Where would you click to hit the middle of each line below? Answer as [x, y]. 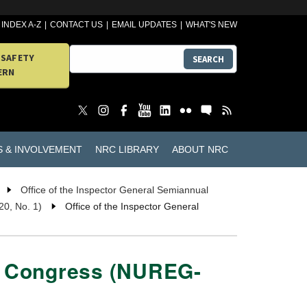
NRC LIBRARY [127, 149]
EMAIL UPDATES [145, 25]
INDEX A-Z [22, 25]
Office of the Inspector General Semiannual [114, 190]
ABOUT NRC [200, 149]
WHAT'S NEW [211, 25]
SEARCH [208, 59]
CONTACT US [77, 25]
